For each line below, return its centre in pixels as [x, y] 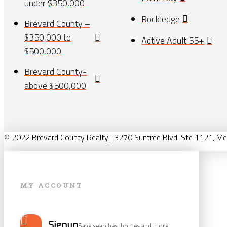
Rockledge [161, 19]
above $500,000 [55, 86]
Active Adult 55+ [173, 41]
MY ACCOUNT [52, 185]
